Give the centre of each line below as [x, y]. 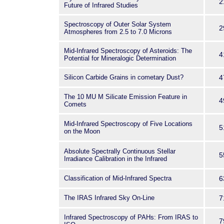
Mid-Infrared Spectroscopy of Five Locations [128, 124]
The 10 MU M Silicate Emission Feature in [125, 97]
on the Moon [82, 131]
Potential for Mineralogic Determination [120, 58]
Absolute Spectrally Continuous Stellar [120, 151]
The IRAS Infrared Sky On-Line [109, 198]
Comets [75, 104]
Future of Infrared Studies [101, 5]
